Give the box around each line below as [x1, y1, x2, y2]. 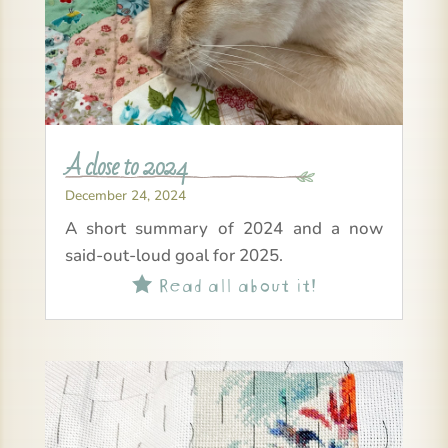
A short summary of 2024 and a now [64, 216, 384, 240]
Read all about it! [151, 267, 316, 297]
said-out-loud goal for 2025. [64, 243, 283, 267]
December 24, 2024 [64, 185, 186, 205]
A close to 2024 [64, 143, 187, 191]
